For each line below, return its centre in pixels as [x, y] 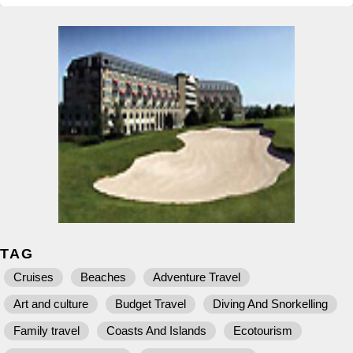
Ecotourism [263, 331]
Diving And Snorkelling [270, 304]
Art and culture [51, 304]
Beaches [103, 277]
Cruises [33, 277]
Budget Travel [150, 304]
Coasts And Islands [156, 331]
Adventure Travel [197, 277]
